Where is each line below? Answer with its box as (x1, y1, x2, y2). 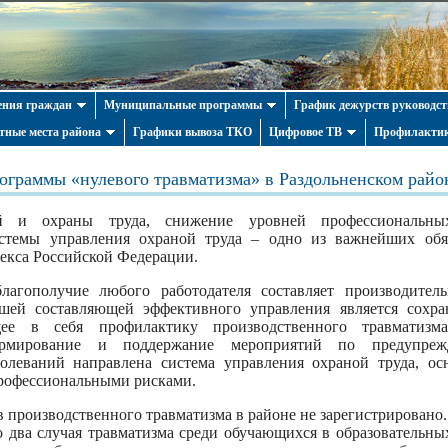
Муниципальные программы (104, 98, 262, 112)
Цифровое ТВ (269, 125, 342, 139)
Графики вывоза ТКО (133, 125, 252, 139)
